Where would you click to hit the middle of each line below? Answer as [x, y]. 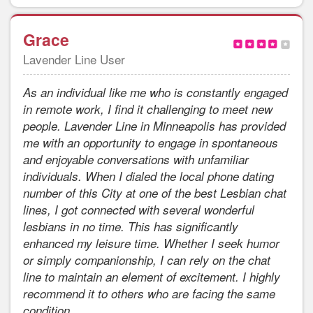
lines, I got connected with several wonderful [139, 210]
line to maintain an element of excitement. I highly [152, 277]
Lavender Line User [74, 59]
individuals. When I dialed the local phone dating [148, 176]
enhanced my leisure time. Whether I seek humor [151, 243]
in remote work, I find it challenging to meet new [148, 109]
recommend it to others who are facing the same [149, 294]
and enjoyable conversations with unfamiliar [136, 160]
